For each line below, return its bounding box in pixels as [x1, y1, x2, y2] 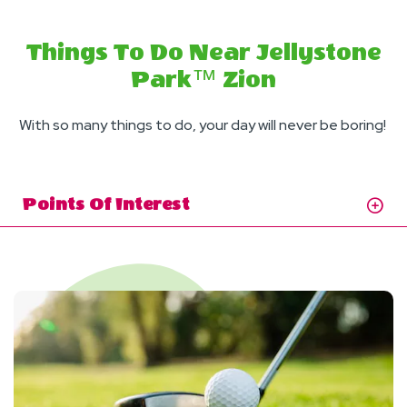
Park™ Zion [131, 66, 276, 94]
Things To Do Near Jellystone [25, 39, 382, 66]
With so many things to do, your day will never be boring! [18, 115, 389, 134]
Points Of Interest [23, 195, 189, 214]
